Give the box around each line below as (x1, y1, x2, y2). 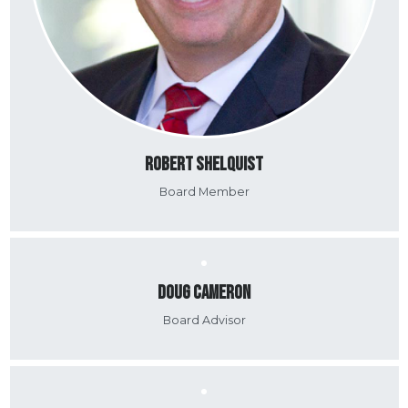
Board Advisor (162, 313, 246, 328)
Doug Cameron (158, 281, 250, 305)
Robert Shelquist (145, 153, 263, 177)
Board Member (158, 185, 250, 199)
